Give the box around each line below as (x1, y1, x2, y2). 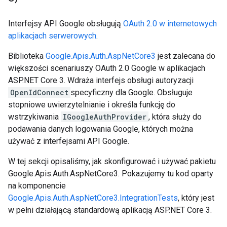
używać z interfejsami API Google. (8, 136, 129, 146)
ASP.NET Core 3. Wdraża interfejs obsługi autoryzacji (8, 75, 194, 85)
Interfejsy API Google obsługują (8, 19, 123, 28)
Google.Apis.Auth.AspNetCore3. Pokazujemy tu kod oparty (8, 169, 213, 178)
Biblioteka (8, 51, 46, 61)
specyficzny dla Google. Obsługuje (70, 88, 193, 97)
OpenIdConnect (10, 88, 68, 97)
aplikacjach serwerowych (8, 31, 96, 41)
